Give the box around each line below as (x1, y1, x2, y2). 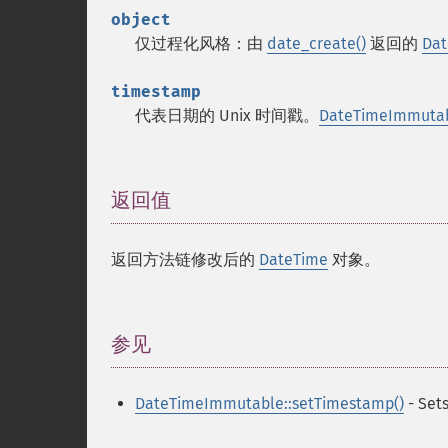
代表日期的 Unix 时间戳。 (135, 106, 319, 125)
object (111, 10, 171, 29)
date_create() (267, 34, 366, 53)
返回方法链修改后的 (111, 250, 259, 269)
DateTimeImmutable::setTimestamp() (135, 394, 404, 413)
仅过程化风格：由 (135, 34, 267, 53)
